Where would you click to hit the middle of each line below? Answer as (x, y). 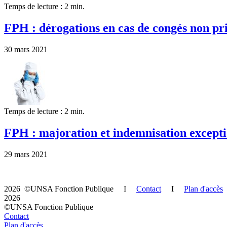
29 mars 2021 (26, 154)
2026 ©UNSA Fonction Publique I (70, 188)
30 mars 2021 (26, 49)
